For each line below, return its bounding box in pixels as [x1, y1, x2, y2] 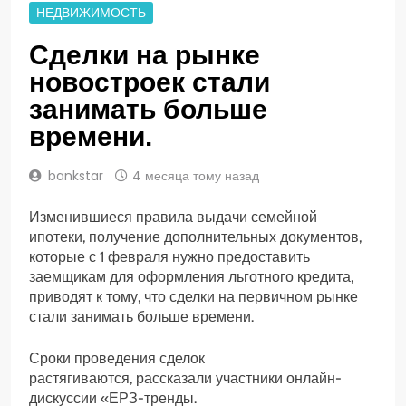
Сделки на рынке [29, 40, 260, 71]
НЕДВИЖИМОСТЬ [36, 4, 146, 23]
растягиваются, [29, 370, 136, 388]
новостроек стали [29, 67, 270, 98]
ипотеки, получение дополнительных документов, [29, 228, 362, 246]
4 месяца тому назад [132, 167, 259, 186]
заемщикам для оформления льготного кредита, [29, 268, 353, 286]
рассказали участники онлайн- [136, 370, 342, 388]
